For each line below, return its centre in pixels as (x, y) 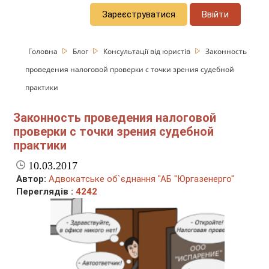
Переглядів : (46, 192)
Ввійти (216, 14)
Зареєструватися (139, 14)
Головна (44, 51)
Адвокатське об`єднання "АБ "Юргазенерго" (142, 179)
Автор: (32, 179)
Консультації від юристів (148, 51)
